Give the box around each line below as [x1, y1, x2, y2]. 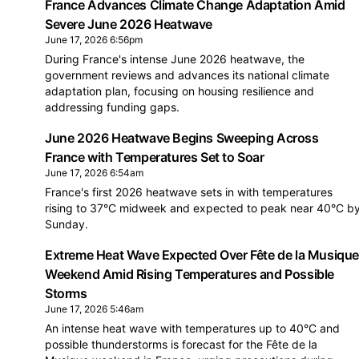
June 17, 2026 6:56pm [45, 34, 143, 46]
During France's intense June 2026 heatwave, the [45, 52, 305, 66]
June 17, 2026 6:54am [45, 167, 143, 179]
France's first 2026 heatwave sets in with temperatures [45, 185, 333, 199]
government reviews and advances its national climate [45, 68, 329, 82]
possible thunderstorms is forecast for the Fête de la [45, 337, 317, 351]
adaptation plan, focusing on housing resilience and [45, 84, 314, 98]
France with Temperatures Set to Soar [45, 149, 264, 165]
